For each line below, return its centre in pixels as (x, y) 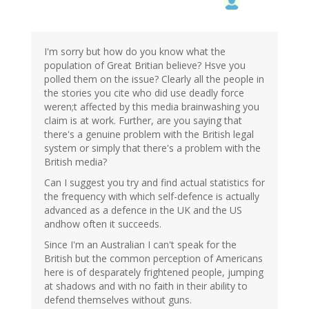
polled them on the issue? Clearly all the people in (154, 79)
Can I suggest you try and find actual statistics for (154, 183)
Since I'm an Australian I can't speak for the (140, 245)
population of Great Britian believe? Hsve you (145, 66)
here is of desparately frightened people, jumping (154, 272)
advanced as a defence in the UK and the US (143, 210)
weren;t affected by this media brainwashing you (152, 107)
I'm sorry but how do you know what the (135, 52)
